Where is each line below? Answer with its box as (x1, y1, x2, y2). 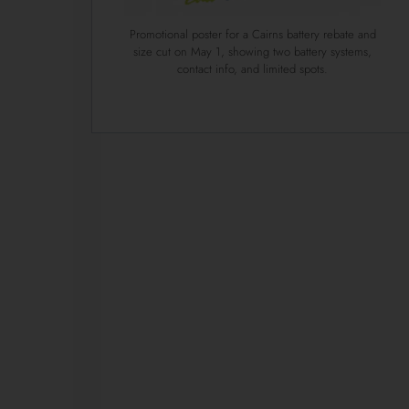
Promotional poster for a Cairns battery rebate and (129, 26, 376, 44)
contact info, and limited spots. (177, 60, 329, 79)
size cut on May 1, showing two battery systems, (133, 43, 372, 61)
